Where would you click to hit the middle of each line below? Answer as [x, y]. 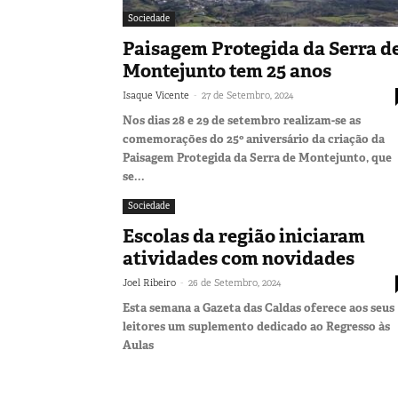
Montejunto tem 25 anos [227, 71]
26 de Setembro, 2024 [235, 282]
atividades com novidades [239, 258]
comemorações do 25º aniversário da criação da [254, 139]
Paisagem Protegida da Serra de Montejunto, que [257, 157]
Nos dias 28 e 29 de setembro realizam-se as [242, 120]
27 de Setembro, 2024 [247, 95]
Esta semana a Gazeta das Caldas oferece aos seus [259, 307]
